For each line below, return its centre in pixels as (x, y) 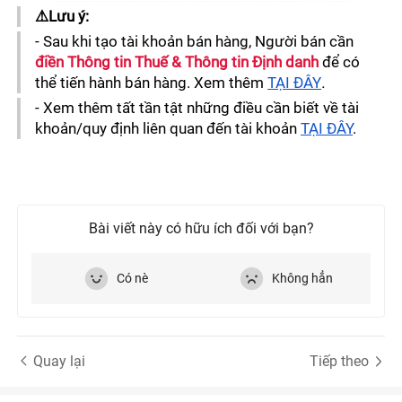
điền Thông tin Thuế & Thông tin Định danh (179, 62)
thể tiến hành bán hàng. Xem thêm (152, 83)
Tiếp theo (339, 361)
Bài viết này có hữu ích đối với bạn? (201, 229)
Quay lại (60, 361)
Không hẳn (303, 279)
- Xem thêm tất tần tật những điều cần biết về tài (197, 108)
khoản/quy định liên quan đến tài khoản (168, 129)
